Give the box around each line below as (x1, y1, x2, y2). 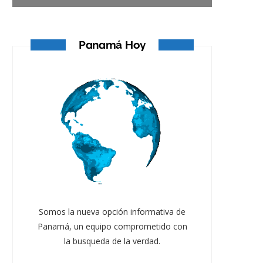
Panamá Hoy (78, 38, 146, 52)
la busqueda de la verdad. (64, 235, 160, 247)
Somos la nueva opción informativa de (39, 205, 186, 217)
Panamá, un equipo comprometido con (37, 220, 187, 232)
